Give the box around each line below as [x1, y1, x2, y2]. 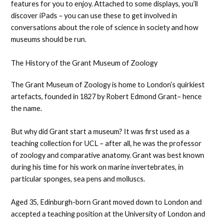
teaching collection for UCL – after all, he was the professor [11, 139, 202, 148]
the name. [11, 104, 44, 112]
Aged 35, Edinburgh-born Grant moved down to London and [11, 198, 202, 207]
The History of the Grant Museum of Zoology [11, 58, 159, 67]
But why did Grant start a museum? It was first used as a [11, 127, 190, 136]
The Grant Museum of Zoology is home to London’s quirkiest [11, 80, 205, 89]
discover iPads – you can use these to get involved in [11, 11, 178, 20]
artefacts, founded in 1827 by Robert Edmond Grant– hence [11, 92, 202, 101]
